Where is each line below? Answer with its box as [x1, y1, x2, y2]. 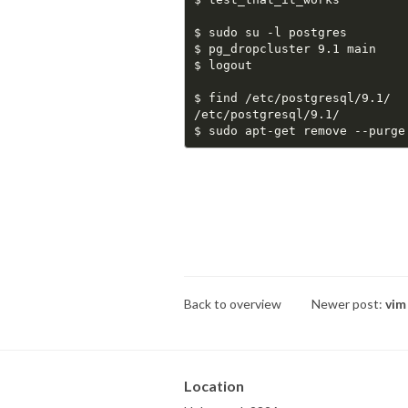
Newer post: [311, 296, 385, 312]
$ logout [193, 57, 252, 72]
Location [184, 377, 244, 395]
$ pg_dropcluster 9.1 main [193, 41, 376, 56]
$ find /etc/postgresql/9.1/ [193, 90, 391, 105]
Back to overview [184, 296, 281, 312]
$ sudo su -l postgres [193, 25, 347, 39]
